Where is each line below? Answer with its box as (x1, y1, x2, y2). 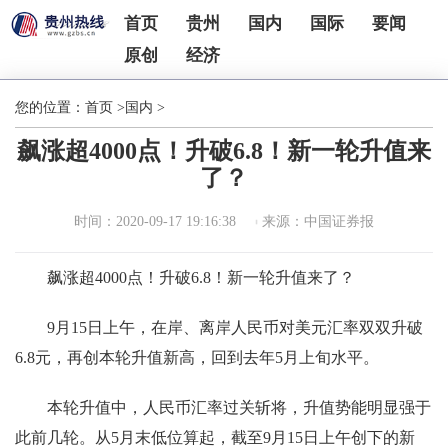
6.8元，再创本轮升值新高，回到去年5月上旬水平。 (15, 349, 379, 366)
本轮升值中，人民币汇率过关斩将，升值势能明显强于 (47, 399, 431, 416)
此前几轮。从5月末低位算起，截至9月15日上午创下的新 (15, 429, 415, 446)
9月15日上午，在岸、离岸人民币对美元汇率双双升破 (47, 319, 423, 336)
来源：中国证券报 (262, 214, 374, 229)
